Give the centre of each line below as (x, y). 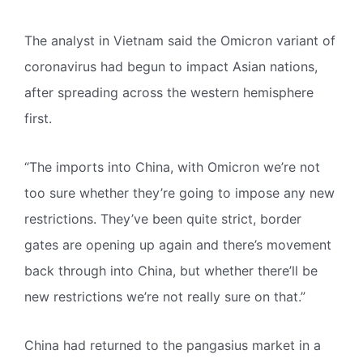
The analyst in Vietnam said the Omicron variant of (180, 40)
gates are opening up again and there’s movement (178, 244)
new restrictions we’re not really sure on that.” (165, 296)
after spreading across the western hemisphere (169, 92)
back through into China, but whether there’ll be (171, 270)
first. (38, 118)
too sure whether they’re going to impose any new (179, 192)
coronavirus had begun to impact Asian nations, (171, 66)
